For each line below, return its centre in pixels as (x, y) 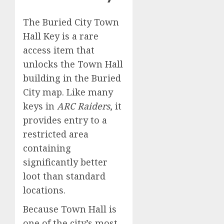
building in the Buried (72, 78)
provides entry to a (65, 120)
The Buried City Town (71, 22)
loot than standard (64, 176)
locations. (44, 190)
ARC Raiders (83, 106)
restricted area (56, 134)
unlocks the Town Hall (73, 64)
